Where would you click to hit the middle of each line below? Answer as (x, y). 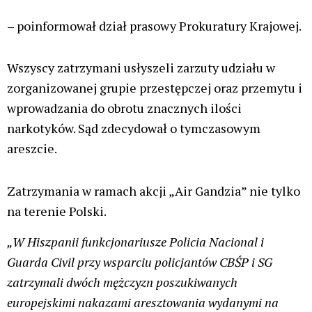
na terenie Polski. (57, 211)
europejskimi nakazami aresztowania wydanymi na (143, 302)
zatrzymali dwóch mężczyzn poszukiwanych (122, 282)
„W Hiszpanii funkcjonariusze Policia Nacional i (135, 241)
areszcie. (32, 149)
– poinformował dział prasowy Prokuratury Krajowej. (154, 25)
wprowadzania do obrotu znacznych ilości (124, 108)
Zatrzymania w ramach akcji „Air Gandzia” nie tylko (154, 190)
